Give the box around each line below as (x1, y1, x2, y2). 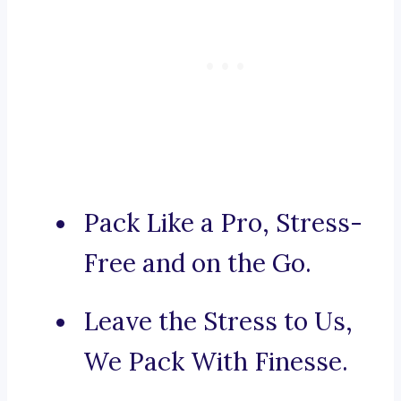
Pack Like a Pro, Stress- (83, 207, 363, 240)
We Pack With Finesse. (83, 346, 348, 379)
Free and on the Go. (83, 247, 311, 280)
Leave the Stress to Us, (83, 305, 353, 338)
